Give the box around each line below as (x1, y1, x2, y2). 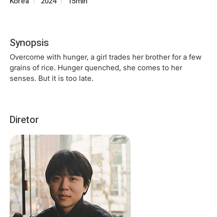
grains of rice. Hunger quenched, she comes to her (10, 62, 182, 72)
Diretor (10, 113, 39, 125)
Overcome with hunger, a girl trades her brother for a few (10, 52, 201, 62)
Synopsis (10, 36, 49, 48)
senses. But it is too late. (10, 73, 93, 83)
